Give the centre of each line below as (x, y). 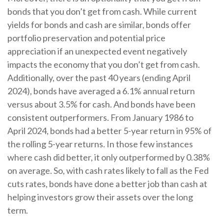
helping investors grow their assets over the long (100, 197)
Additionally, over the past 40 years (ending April (99, 78)
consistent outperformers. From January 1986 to (100, 118)
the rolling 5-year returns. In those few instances (100, 144)
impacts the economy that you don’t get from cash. (104, 65)
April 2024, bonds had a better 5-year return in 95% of (110, 131)
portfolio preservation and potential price (86, 38)
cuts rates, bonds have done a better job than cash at (107, 184)
